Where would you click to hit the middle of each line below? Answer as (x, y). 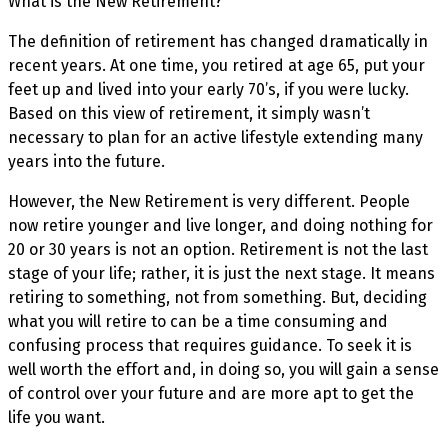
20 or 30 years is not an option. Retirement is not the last (218, 249)
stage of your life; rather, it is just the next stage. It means (221, 273)
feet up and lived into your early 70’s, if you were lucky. (208, 89)
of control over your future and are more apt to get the (211, 393)
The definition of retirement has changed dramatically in (218, 41)
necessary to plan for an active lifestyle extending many (215, 137)
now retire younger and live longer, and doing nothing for (220, 225)
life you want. (56, 417)
